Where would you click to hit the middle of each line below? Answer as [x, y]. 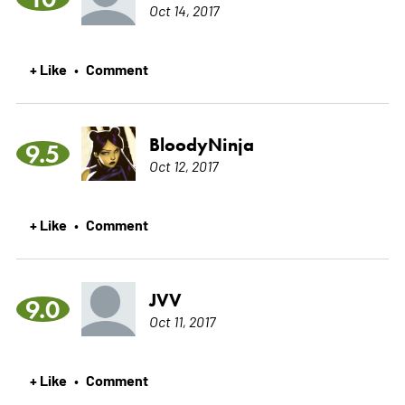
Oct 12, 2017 [183, 166]
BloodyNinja [201, 145]
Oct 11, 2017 [182, 321]
